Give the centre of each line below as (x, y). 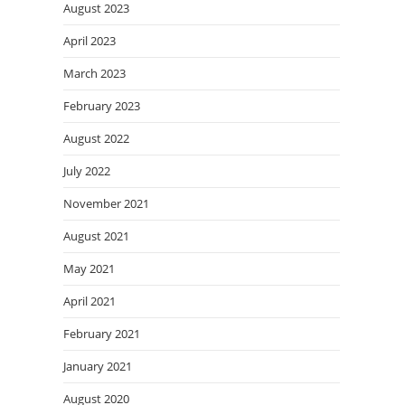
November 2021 (106, 203)
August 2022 (96, 138)
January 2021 (98, 366)
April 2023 (89, 41)
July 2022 (87, 171)
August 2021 (96, 236)
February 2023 (102, 106)
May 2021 (89, 268)
